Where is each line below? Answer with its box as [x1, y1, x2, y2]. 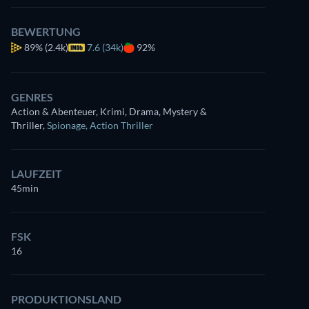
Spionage [47, 119, 86, 131]
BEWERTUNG [11, 25, 81, 38]
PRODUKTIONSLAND [11, 292, 121, 306]
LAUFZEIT [11, 167, 62, 180]
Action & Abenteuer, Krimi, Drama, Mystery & [11, 106, 207, 117]
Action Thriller [90, 119, 153, 131]
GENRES [11, 90, 53, 103]
